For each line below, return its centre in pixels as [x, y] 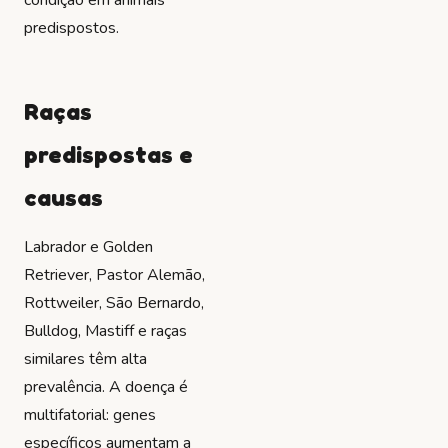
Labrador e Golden [88, 247]
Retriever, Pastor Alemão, [114, 275]
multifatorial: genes [90, 415]
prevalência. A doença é [106, 387]
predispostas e [108, 154]
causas [63, 197]
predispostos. [71, 27]
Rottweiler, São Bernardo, [114, 303]
